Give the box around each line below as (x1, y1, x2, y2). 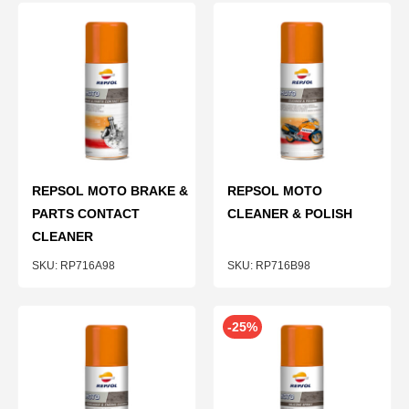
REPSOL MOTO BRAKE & (32, 184, 188, 198)
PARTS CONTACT (32, 206, 140, 221)
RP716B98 (256, 259, 310, 272)
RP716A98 (60, 259, 115, 272)
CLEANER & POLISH (227, 206, 352, 221)
